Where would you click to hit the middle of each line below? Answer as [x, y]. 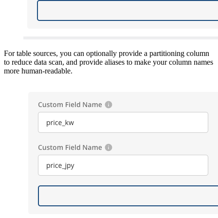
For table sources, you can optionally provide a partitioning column [107, 53]
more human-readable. [38, 71]
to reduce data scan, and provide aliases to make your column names [109, 62]
